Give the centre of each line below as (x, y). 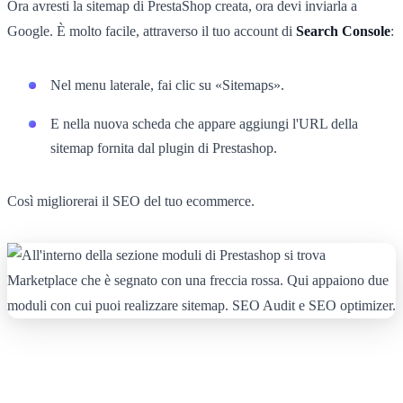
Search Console (343, 31)
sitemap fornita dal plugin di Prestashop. (164, 148)
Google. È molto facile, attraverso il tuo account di (152, 31)
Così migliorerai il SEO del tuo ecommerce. (131, 201)
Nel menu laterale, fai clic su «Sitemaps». (167, 85)
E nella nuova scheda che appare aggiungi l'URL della (204, 123)
